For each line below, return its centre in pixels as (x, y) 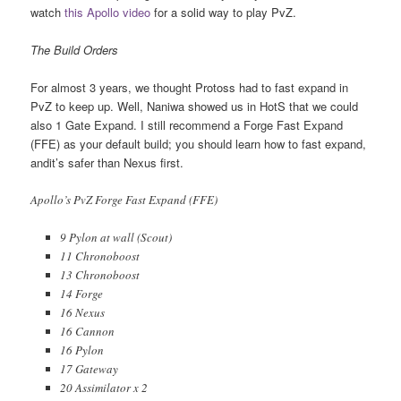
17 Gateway (89, 369)
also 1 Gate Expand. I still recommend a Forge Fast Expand (187, 125)
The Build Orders (75, 50)
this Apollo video (108, 12)
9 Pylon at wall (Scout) (115, 238)
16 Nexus (82, 313)
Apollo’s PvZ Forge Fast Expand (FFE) (124, 200)
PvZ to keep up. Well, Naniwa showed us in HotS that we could (195, 107)
